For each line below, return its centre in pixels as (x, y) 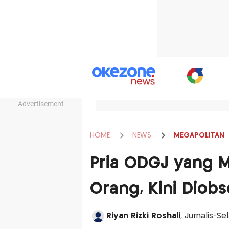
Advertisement (41, 104)
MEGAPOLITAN (199, 135)
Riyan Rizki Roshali (143, 216)
